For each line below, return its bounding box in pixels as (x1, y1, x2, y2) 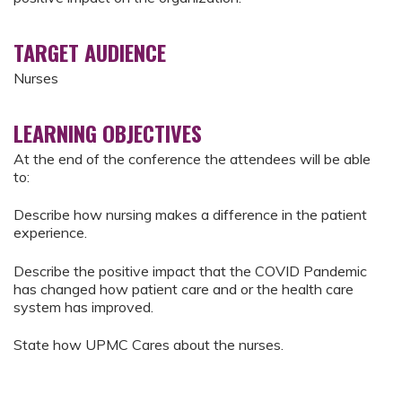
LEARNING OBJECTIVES (13, 117, 202, 149)
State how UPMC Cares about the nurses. (13, 336, 291, 354)
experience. (13, 223, 91, 242)
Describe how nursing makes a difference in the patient (13, 205, 367, 224)
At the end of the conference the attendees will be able (13, 150, 371, 168)
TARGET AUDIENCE (13, 36, 166, 68)
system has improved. (13, 297, 157, 316)
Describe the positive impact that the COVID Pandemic (13, 261, 367, 280)
